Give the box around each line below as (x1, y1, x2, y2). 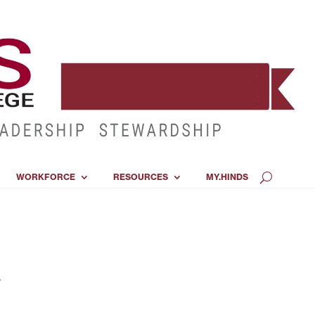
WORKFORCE (15, 172, 75, 183)
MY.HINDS (205, 172, 248, 183)
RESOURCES (112, 172, 168, 183)
